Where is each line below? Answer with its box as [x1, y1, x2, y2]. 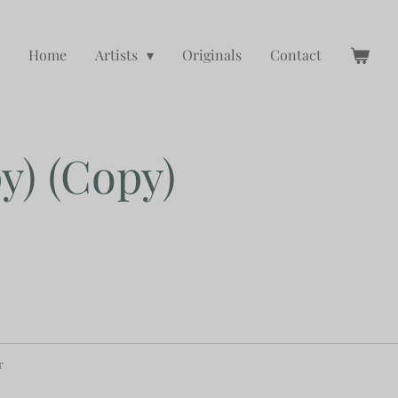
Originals [182, 44, 242, 64]
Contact [270, 44, 322, 64]
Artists [94, 44, 141, 64]
